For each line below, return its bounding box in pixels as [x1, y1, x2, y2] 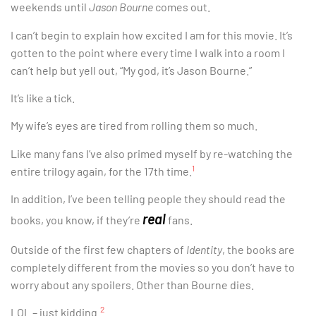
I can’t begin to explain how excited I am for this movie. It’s [11, 28, 293, 42]
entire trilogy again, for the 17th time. [11, 164, 192, 178]
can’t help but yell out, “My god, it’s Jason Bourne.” [11, 63, 252, 77]
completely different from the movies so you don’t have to [11, 260, 295, 274]
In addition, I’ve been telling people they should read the [11, 192, 286, 206]
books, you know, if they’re [11, 213, 142, 227]
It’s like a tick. [11, 91, 75, 105]
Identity [186, 242, 222, 256]
